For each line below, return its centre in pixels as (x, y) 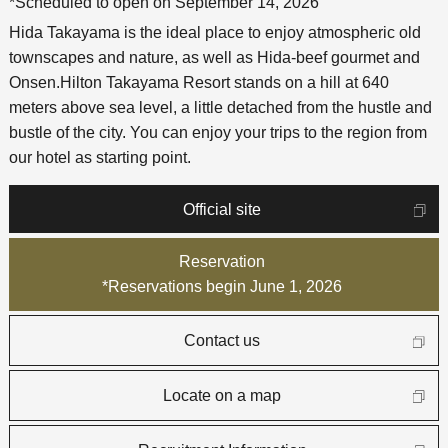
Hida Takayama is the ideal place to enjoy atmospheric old (214, 32)
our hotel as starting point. (99, 157)
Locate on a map (222, 395)
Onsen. (34, 82)
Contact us (222, 341)
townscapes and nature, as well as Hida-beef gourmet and (214, 57)
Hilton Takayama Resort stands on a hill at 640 (224, 82)
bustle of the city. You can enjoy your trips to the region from (217, 132)
